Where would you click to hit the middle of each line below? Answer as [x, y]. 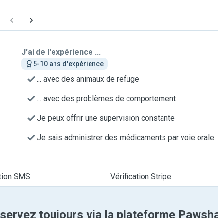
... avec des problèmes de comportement [106, 99]
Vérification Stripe [141, 176]
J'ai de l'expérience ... [61, 52]
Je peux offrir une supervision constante [106, 118]
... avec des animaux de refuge [88, 79]
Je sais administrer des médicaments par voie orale [126, 137]
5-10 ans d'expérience [68, 64]
